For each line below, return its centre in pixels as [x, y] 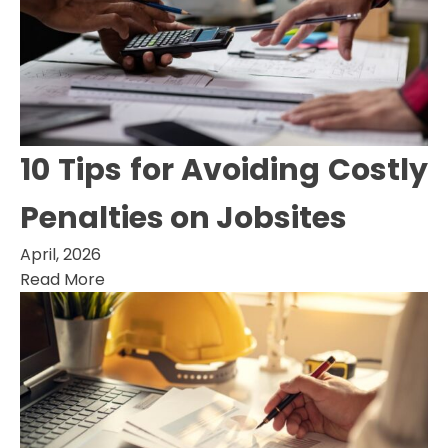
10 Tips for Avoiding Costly [224, 170]
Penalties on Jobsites [183, 218]
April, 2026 [60, 255]
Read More [62, 280]
